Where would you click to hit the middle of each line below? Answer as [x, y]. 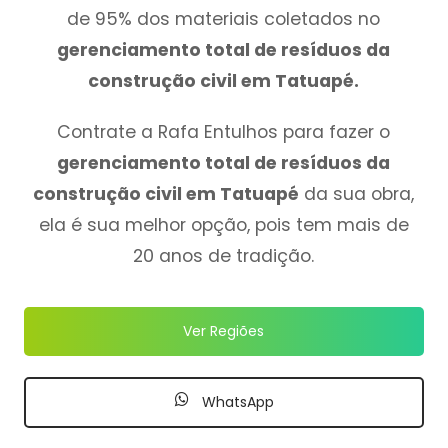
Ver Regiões [224, 330]
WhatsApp [235, 402]
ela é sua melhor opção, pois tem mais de [223, 224]
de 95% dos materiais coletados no [224, 18]
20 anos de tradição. [224, 255]
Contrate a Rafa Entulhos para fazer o [224, 131]
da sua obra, [357, 193]
